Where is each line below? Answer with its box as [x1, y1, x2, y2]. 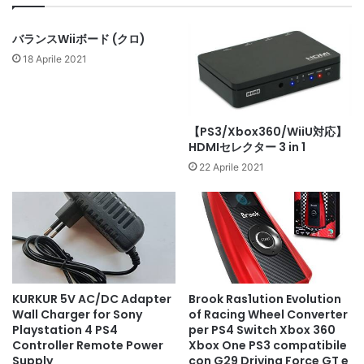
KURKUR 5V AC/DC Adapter [12, 291, 171, 308]
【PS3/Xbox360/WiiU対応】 [188, 123, 347, 140]
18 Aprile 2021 [23, 52, 87, 65]
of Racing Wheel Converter [188, 306, 348, 323]
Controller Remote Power [12, 337, 163, 354]
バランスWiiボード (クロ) [12, 30, 145, 47]
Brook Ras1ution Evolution [188, 291, 341, 308]
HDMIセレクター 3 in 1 [188, 138, 305, 155]
